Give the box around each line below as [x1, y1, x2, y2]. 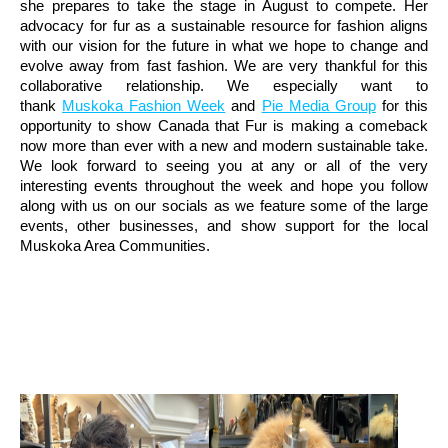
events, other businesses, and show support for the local [20, 217, 428, 234]
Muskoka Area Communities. [20, 237, 210, 254]
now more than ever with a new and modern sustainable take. [20, 137, 428, 154]
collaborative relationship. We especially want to [20, 77, 428, 94]
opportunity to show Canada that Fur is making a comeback [20, 117, 428, 134]
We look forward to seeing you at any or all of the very [20, 157, 428, 174]
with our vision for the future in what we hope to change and [20, 37, 428, 54]
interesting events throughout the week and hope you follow [20, 177, 428, 194]
